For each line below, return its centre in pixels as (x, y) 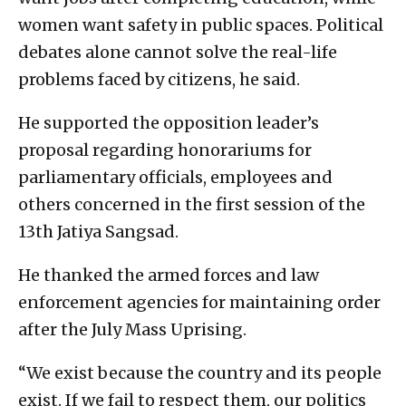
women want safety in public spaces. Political (201, 24)
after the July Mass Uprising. (132, 329)
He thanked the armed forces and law (169, 275)
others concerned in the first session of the (192, 204)
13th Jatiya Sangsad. (98, 231)
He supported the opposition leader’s (169, 122)
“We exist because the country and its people (200, 372)
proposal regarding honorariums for (165, 150)
